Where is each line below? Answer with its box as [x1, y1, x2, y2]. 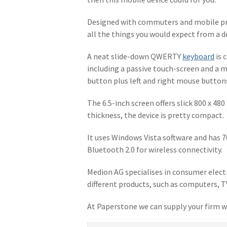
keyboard [182, 51, 214, 61]
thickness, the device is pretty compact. [87, 110, 224, 120]
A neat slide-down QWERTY [87, 51, 182, 61]
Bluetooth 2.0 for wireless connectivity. [87, 144, 222, 155]
